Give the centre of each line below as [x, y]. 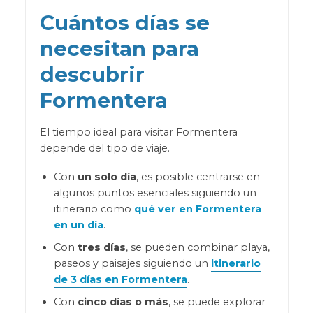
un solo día [107, 177]
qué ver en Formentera [197, 209]
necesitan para [119, 49]
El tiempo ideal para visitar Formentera [138, 132]
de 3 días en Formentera [120, 280]
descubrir [92, 74]
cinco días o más [123, 302]
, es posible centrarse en [198, 177]
